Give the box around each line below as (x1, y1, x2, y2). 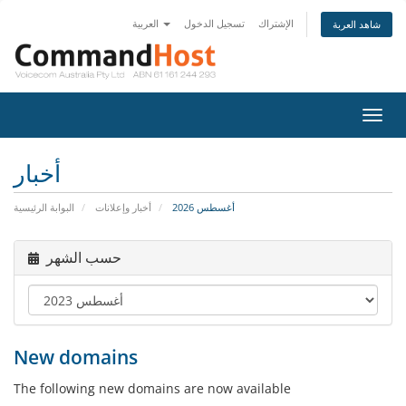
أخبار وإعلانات (95, 200, 151, 214)
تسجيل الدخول (184, 16, 245, 30)
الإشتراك (258, 16, 294, 30)
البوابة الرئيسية (14, 200, 74, 214)
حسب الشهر (46, 249, 121, 266)
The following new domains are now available (14, 380, 291, 397)
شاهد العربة (333, 17, 381, 31)
